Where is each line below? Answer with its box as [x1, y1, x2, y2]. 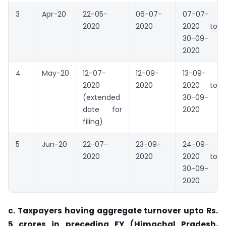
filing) [83, 116, 103, 127]
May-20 [42, 68, 69, 78]
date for [83, 104, 122, 115]
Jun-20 [42, 139, 67, 149]
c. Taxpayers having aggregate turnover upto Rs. [8, 205, 218, 216]
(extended [83, 92, 120, 102]
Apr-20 [42, 9, 66, 19]
